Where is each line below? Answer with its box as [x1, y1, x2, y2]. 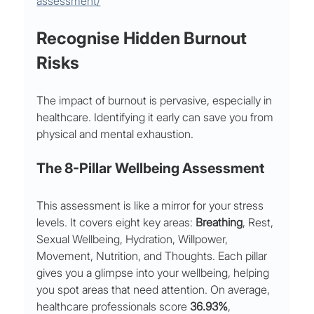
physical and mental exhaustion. [36, 127, 194, 142]
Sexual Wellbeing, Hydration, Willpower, [36, 232, 231, 247]
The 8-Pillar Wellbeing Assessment [36, 160, 265, 177]
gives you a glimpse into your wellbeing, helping [36, 266, 273, 280]
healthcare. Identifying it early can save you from [36, 110, 277, 125]
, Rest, [243, 215, 277, 230]
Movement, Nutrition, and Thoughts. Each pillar [36, 249, 271, 264]
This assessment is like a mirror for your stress [36, 198, 267, 213]
